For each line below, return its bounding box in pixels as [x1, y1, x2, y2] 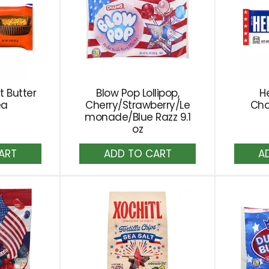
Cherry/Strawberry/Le [85, 98, 190, 112]
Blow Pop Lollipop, [96, 86, 180, 100]
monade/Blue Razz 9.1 [85, 110, 191, 124]
